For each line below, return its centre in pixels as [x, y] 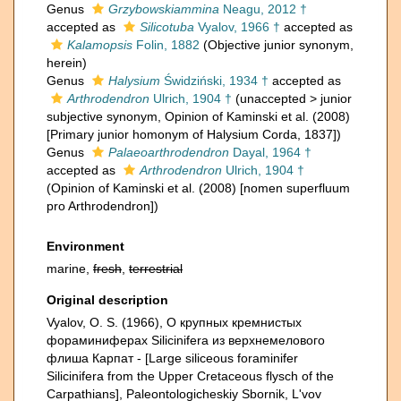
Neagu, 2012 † [263, 9]
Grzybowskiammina [164, 9]
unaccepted [273, 98]
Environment [85, 246]
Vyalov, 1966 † [237, 27]
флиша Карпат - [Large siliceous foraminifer [172, 358]
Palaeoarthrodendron [169, 152]
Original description [107, 300]
